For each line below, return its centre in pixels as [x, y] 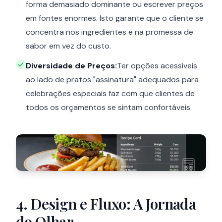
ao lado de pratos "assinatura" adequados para [112, 80]
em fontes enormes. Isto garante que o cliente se [115, 18]
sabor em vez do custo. [68, 46]
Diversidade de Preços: [71, 66]
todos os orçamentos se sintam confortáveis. [109, 108]
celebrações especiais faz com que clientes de [110, 94]
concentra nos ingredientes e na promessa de [110, 32]
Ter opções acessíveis [157, 66]
